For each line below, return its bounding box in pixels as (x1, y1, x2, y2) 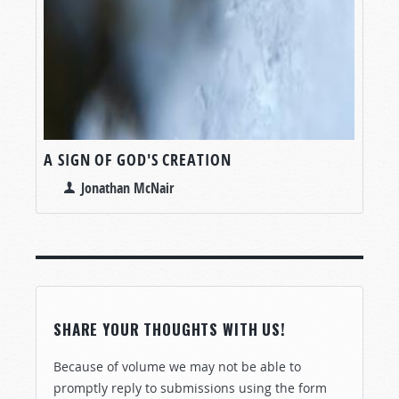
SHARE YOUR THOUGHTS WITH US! (53, 317, 286, 340)
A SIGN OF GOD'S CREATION (44, 148, 232, 171)
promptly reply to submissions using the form (53, 379, 327, 396)
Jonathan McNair (81, 177, 174, 198)
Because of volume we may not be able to (53, 357, 301, 375)
